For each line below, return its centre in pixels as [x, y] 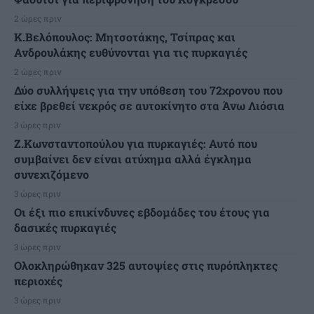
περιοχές [38, 280]
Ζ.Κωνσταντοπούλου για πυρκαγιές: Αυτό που [136, 143]
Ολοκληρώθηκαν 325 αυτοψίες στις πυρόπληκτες [146, 265]
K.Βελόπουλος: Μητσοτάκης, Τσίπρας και [125, 36]
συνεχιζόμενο [52, 174]
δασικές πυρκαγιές [65, 227]
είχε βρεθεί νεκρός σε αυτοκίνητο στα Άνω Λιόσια [149, 105]
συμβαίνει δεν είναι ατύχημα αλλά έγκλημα [133, 158]
